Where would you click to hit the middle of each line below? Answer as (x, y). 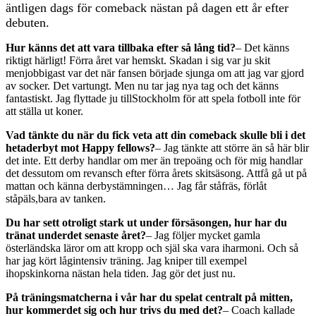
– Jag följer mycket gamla (203, 236)
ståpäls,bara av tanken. (56, 199)
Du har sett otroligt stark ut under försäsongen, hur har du (146, 223)
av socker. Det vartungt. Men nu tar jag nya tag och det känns (142, 86)
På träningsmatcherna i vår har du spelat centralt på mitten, (149, 298)
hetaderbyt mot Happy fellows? (80, 148)
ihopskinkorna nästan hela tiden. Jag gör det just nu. (121, 274)
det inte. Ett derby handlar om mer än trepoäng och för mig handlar (154, 161)
